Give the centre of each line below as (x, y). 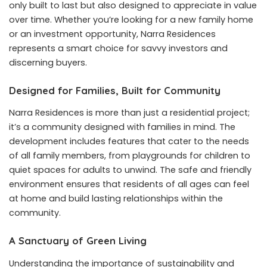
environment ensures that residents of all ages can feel (129, 184)
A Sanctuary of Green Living (78, 241)
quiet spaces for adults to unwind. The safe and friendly (130, 170)
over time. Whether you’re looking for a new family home (131, 19)
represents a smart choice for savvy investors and (118, 48)
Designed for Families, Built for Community (115, 90)
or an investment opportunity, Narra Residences (112, 34)
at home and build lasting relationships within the (116, 199)
